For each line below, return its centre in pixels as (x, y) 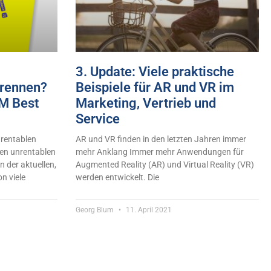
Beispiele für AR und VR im (155, 87)
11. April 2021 (148, 210)
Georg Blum (95, 210)
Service (97, 119)
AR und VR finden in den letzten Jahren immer (161, 139)
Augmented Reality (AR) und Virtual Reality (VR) (165, 164)
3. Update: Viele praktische (155, 71)
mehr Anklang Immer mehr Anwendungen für (159, 152)
